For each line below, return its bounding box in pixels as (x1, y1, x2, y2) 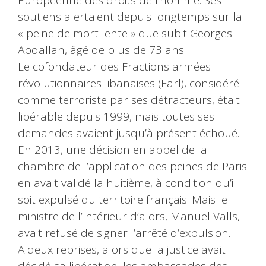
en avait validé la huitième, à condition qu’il (18, 175, 236, 191)
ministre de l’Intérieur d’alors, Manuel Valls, (18, 208, 240, 224)
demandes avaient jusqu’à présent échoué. (18, 125, 239, 141)
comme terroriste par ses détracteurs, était (18, 92, 240, 108)
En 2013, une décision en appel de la (18, 142, 207, 158)
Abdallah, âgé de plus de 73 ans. (18, 42, 186, 58)
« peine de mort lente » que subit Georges (18, 26, 232, 42)
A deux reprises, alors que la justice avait (18, 242, 226, 258)
